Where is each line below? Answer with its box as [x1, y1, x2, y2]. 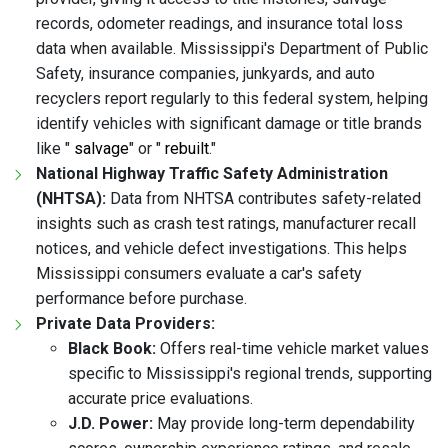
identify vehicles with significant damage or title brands [36, 114, 422, 134]
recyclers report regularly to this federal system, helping [36, 89, 428, 109]
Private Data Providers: [36, 314, 215, 334]
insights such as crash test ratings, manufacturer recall [36, 214, 416, 234]
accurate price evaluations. [68, 389, 253, 409]
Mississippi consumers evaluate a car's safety [36, 264, 362, 284]
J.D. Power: [68, 414, 153, 434]
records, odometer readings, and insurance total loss [36, 14, 403, 34]
